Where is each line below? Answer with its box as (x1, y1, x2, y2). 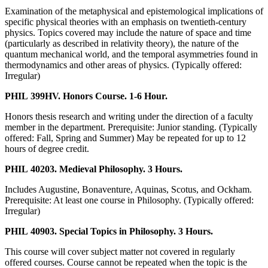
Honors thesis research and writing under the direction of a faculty (5, 111, 253, 122)
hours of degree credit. (5, 144, 89, 154)
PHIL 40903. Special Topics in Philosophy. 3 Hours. (5, 226, 213, 237)
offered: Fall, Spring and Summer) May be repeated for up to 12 (5, 133, 246, 144)
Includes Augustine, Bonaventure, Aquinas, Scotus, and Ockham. (5, 184, 252, 195)
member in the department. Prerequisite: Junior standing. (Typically (5, 122, 257, 133)
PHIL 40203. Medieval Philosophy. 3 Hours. (5, 164, 182, 175)
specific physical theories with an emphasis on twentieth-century (5, 17, 246, 28)
